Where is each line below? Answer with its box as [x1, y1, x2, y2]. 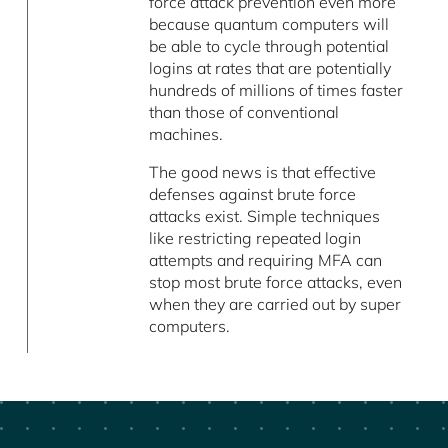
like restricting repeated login [149, 227, 362, 248]
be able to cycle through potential [149, 35, 390, 56]
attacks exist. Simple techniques [149, 205, 381, 226]
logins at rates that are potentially [149, 57, 392, 78]
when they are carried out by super [149, 293, 402, 314]
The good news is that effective [149, 161, 377, 182]
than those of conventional [149, 101, 340, 122]
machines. [149, 123, 224, 144]
